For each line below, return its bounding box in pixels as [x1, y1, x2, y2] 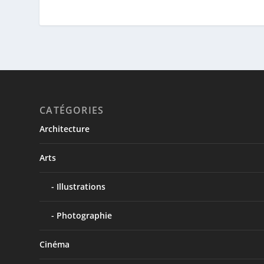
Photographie [57, 210, 113, 222]
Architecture [39, 123, 90, 135]
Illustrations [57, 181, 106, 193]
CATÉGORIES [39, 104, 104, 117]
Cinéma [39, 239, 70, 250]
